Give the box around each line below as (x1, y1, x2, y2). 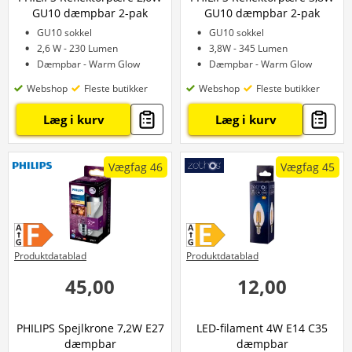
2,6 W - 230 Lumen (37, 42, 118, 55)
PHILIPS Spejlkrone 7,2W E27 (16, 321, 164, 335)
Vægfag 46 (108, 159, 163, 174)
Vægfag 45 (280, 159, 335, 174)
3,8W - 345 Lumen (209, 42, 288, 55)
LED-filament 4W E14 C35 (196, 321, 328, 335)
